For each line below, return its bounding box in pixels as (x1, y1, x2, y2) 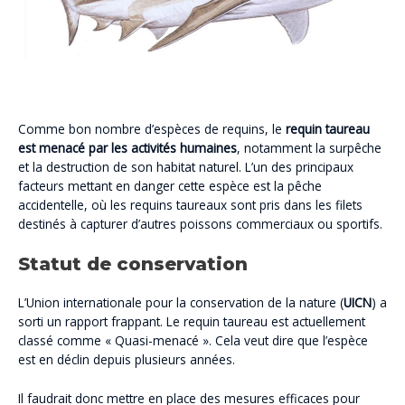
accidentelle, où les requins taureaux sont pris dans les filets (18, 196, 363, 214)
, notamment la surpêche (237, 139, 381, 157)
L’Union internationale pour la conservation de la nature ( (18, 294, 344, 312)
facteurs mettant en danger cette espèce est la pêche (18, 177, 322, 195)
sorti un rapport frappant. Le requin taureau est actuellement (18, 313, 365, 331)
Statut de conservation (18, 253, 248, 276)
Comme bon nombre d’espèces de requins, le (18, 120, 286, 138)
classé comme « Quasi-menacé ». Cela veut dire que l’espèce (18, 332, 368, 350)
